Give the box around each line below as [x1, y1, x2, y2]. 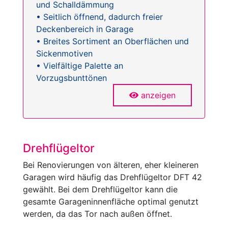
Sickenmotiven [36, 48, 93, 59]
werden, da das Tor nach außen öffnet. [23, 208, 172, 219]
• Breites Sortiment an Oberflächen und [36, 36, 189, 46]
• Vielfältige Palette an [36, 60, 123, 71]
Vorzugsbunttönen [36, 72, 107, 83]
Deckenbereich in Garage [36, 23, 133, 34]
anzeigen [141, 90, 176, 100]
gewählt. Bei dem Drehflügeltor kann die [23, 184, 178, 194]
